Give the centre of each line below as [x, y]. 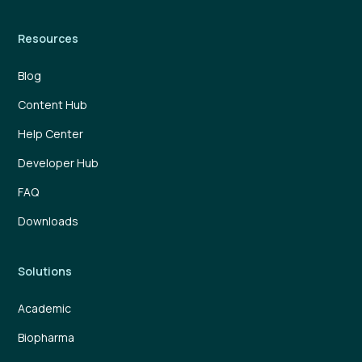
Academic [45, 309]
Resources [48, 39]
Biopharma [46, 338]
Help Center [51, 134]
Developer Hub [59, 163]
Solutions [45, 271]
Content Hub [53, 105]
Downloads [48, 221]
